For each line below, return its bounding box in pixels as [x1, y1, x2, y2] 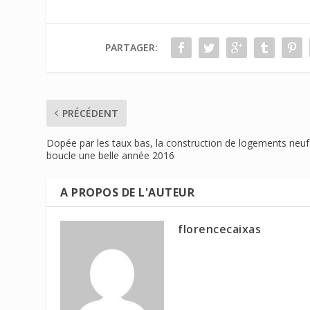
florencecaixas [178, 221, 262, 237]
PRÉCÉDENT [62, 106, 119, 120]
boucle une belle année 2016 [46, 148, 175, 162]
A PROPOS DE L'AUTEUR [60, 184, 195, 200]
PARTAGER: [104, 40, 158, 54]
